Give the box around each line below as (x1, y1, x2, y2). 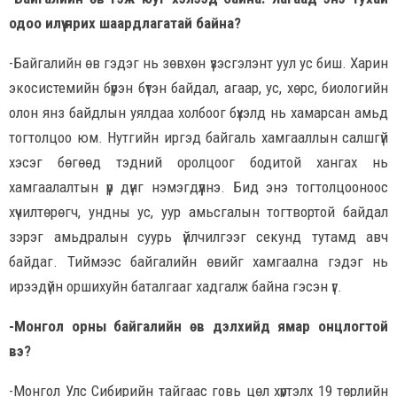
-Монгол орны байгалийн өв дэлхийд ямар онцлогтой (9, 316, 388, 335)
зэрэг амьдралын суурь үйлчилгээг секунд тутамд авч (9, 227, 388, 245)
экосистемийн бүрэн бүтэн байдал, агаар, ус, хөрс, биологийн (9, 78, 388, 97)
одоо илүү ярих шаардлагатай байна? (9, 13, 241, 32)
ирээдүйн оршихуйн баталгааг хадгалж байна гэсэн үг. (9, 276, 342, 295)
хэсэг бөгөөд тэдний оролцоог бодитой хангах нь (9, 152, 388, 171)
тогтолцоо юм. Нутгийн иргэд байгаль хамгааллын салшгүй (9, 128, 388, 146)
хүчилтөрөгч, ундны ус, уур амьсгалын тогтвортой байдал (9, 202, 388, 221)
